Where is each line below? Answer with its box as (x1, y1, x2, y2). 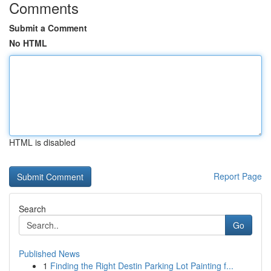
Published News (19, 247, 80, 260)
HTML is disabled (9, 136, 76, 148)
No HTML (9, 37, 47, 49)
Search (19, 203, 46, 215)
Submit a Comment (9, 22, 87, 34)
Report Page (214, 170, 262, 182)
